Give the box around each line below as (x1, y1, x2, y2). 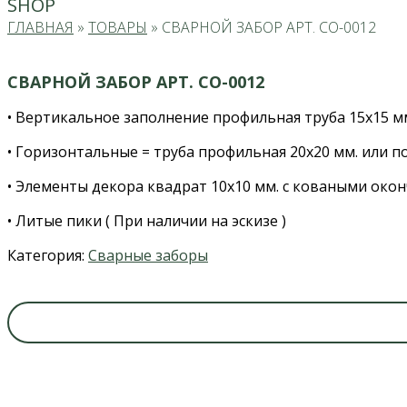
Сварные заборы (88, 245, 208, 266)
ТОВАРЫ (88, 17, 147, 38)
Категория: (7, 245, 88, 266)
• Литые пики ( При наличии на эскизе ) (7, 211, 286, 232)
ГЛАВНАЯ (7, 17, 74, 38)
